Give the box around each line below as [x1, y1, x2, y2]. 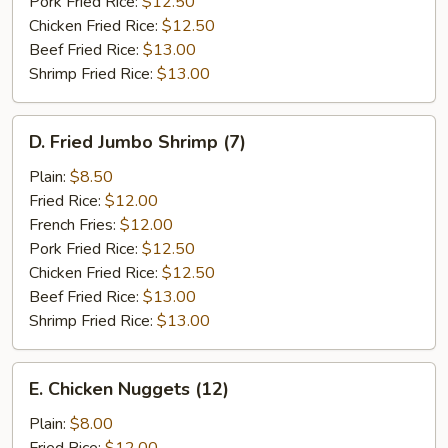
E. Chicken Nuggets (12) [29, 377, 229, 401]
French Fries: [29, 214, 120, 236]
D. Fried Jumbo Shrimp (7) [29, 130, 246, 154]
